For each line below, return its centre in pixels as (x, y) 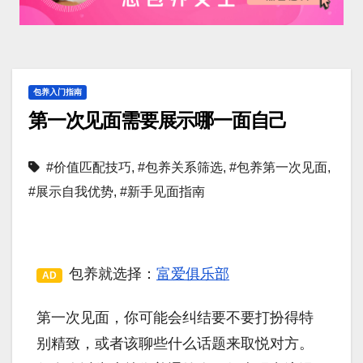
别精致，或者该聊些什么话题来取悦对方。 (175, 344)
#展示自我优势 (71, 192)
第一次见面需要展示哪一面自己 (158, 121)
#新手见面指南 (162, 192)
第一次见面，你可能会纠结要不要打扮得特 (175, 318)
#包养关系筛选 (180, 168)
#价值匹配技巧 (89, 168)
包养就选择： (113, 274)
